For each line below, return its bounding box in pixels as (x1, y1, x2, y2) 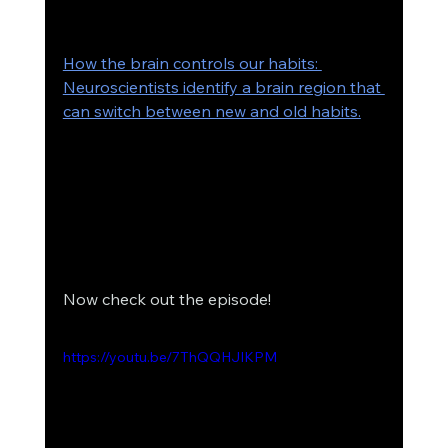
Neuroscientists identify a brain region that (62, 77, 385, 98)
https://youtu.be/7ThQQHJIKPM (62, 348, 277, 367)
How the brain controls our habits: (62, 53, 322, 74)
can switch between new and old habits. (62, 101, 361, 122)
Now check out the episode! (62, 289, 275, 310)
